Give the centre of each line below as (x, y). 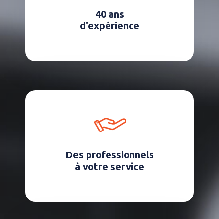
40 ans (109, 14)
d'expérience (109, 25)
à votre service (109, 166)
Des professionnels (109, 154)
